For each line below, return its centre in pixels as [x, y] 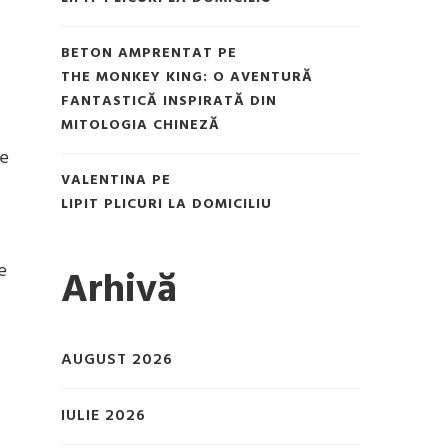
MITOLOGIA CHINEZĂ [140, 125]
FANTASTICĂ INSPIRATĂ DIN [169, 101]
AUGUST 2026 [117, 360]
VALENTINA [104, 180]
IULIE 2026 [103, 416]
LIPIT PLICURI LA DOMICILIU [166, 204]
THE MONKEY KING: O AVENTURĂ [187, 77]
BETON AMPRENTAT [137, 53]
